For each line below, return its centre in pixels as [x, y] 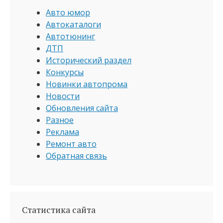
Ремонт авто [71, 144]
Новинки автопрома [87, 84]
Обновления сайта [82, 108]
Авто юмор [68, 12]
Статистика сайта [59, 210]
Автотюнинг [70, 36]
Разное [60, 120]
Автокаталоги [73, 24]
